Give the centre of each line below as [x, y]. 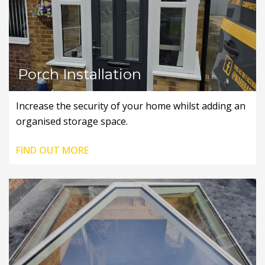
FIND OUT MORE [52, 150]
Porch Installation [80, 74]
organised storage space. [72, 121]
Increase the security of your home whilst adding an [131, 106]
